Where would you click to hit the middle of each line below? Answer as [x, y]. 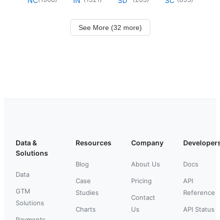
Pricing [141, 180]
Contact [143, 197]
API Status [199, 209]
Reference [199, 192]
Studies [87, 192]
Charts [86, 209]
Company [147, 142]
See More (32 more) [110, 27]
